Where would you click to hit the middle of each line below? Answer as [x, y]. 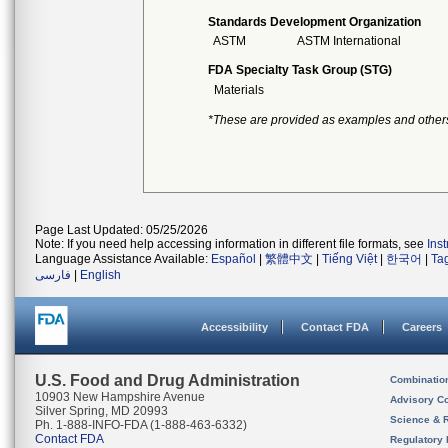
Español [233, 259]
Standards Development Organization [315, 22]
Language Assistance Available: [123, 259]
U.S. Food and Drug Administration [167, 380]
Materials [239, 90]
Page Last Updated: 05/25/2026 [121, 230]
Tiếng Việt [349, 259]
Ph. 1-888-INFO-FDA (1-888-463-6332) [141, 425]
